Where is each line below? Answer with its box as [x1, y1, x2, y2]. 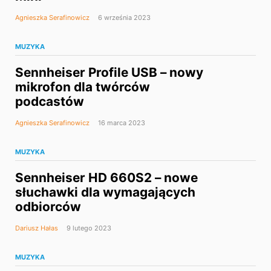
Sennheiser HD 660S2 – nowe [15, 170, 198, 186]
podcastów [15, 94, 84, 109]
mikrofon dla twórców [15, 79, 150, 95]
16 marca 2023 [96, 119, 145, 128]
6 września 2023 [96, 13, 151, 22]
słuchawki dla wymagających [15, 184, 195, 200]
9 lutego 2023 [65, 224, 111, 233]
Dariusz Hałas [15, 224, 58, 233]
